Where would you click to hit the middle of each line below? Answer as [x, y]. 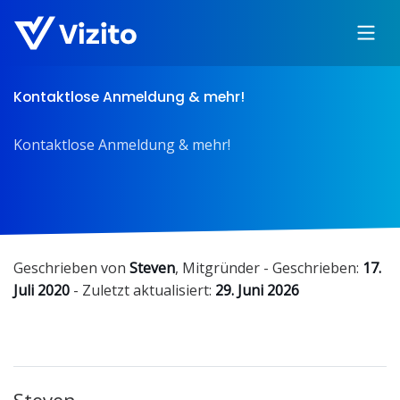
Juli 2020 [42, 290]
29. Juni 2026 [257, 290]
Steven [152, 268]
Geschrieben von [71, 268]
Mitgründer [221, 268]
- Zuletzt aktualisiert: [142, 290]
